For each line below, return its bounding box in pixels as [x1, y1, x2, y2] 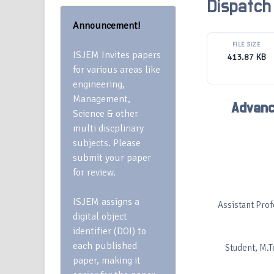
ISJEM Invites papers [73, 49, 161, 61]
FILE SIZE [232, 41, 261, 48]
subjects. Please [73, 137, 141, 149]
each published [73, 240, 137, 252]
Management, [73, 93, 130, 105]
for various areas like [73, 64, 160, 76]
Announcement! [73, 20, 141, 32]
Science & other [73, 108, 138, 120]
